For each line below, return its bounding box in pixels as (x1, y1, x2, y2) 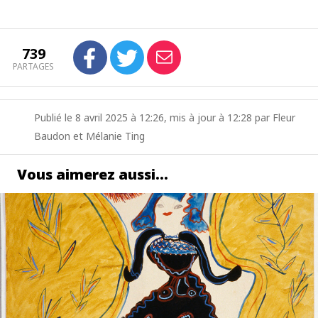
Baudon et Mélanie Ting (34, 129, 145, 143)
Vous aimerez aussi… (17, 165, 168, 184)
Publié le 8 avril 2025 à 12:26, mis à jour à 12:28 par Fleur (34, 111, 295, 124)
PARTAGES (13, 60, 54, 72)
